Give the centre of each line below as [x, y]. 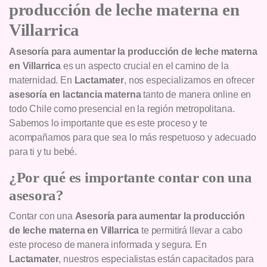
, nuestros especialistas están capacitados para [156, 259]
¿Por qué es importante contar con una [131, 177]
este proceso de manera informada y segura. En [108, 245]
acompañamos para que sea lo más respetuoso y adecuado [133, 137]
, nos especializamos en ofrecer [190, 80]
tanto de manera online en [196, 94]
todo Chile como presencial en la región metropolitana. [122, 109]
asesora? [36, 195]
